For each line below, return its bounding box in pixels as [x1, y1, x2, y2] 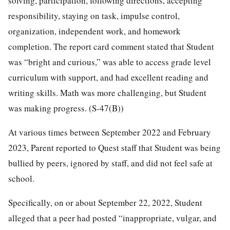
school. [8, 172, 34, 184]
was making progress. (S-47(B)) [8, 102, 124, 114]
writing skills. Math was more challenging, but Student [8, 86, 206, 99]
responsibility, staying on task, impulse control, [8, 9, 180, 22]
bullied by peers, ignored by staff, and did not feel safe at [8, 157, 213, 169]
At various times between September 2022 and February [8, 126, 211, 138]
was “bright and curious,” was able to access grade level [8, 55, 211, 68]
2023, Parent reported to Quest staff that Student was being [8, 141, 221, 154]
